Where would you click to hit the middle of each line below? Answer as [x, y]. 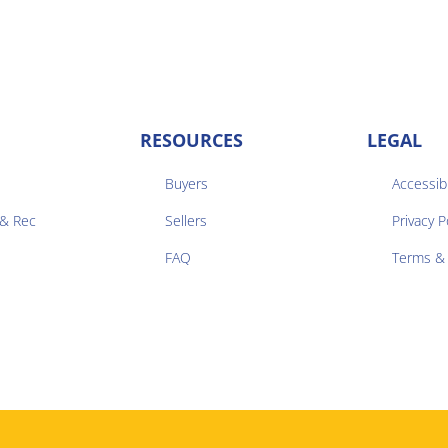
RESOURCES [192, 139]
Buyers [187, 183]
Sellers [186, 220]
